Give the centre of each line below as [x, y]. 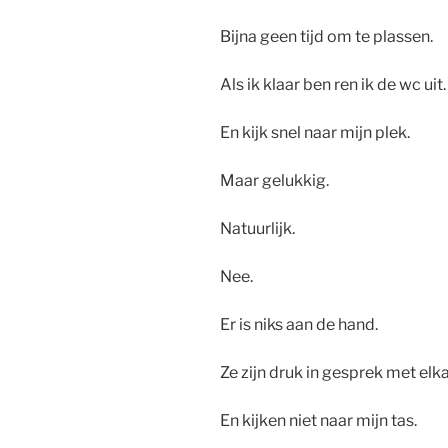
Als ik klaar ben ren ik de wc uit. [333, 85]
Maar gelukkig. [276, 181]
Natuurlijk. [257, 229]
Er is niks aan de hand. [299, 325]
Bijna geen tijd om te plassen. [326, 37]
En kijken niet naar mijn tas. [318, 421]
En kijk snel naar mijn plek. [315, 133]
